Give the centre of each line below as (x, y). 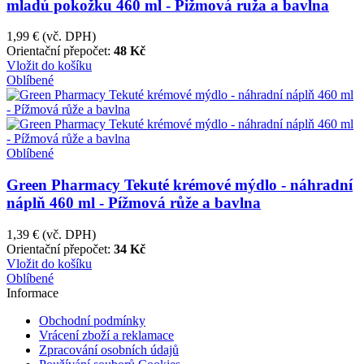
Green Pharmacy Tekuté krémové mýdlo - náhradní (180, 185)
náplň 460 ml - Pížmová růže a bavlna (134, 203)
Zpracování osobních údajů (109, 349)
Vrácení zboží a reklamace (106, 335)
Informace (32, 292)
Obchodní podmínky (92, 320)
